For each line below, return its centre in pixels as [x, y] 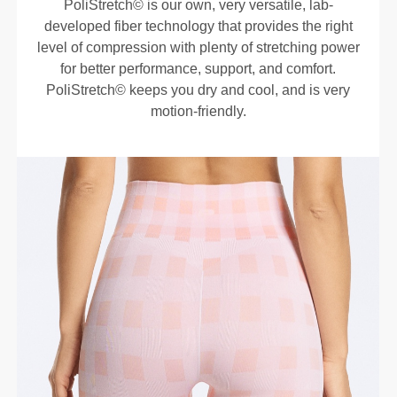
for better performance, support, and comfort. [198, 68]
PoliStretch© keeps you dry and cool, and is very [198, 90]
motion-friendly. [198, 111]
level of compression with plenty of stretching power [198, 47]
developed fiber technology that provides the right [198, 26]
